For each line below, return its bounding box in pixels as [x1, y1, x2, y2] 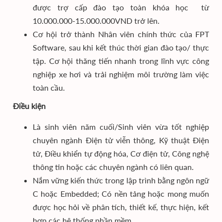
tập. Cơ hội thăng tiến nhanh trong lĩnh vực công [33, 56, 209, 65]
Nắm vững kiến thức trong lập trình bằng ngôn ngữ [33, 175, 209, 185]
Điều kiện [13, 101, 46, 111]
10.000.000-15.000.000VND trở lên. [33, 16, 162, 25]
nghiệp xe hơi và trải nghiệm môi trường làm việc [33, 69, 209, 79]
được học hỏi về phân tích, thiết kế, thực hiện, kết [33, 202, 209, 212]
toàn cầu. [33, 83, 65, 92]
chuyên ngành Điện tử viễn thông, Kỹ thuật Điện [33, 135, 209, 145]
